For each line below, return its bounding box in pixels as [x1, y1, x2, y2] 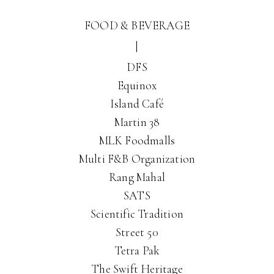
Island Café [109, 97, 165, 111]
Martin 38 [114, 115, 160, 129]
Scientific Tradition [91, 207, 183, 221]
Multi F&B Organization [78, 152, 196, 166]
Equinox [117, 78, 157, 92]
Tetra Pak [114, 243, 160, 257]
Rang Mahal [109, 170, 165, 184]
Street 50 [116, 225, 158, 239]
